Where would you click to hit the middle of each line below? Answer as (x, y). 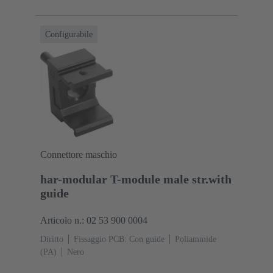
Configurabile (69, 34)
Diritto (52, 239)
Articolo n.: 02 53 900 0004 (94, 221)
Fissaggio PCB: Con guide (119, 239)
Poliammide (196, 239)
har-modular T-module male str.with (136, 179)
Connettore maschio (79, 155)
